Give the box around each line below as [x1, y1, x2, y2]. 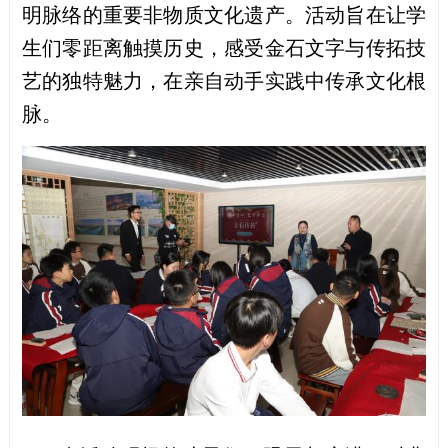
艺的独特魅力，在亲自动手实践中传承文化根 [21, 70, 427, 93]
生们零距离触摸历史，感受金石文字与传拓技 [21, 37, 427, 60]
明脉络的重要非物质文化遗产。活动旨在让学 [21, 4, 427, 27]
